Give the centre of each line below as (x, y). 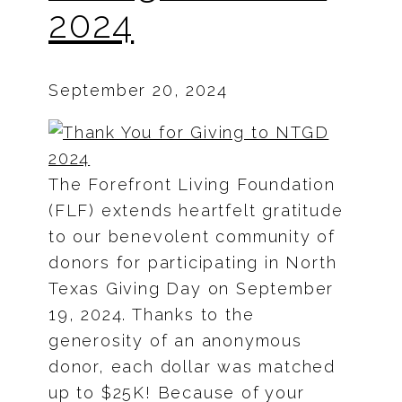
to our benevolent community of (192, 236)
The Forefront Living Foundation (192, 184)
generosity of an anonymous (175, 340)
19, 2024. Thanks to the (152, 314)
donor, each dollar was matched (192, 366)
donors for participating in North (193, 262)
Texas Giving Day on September (192, 288)
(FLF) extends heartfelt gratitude (196, 210)
